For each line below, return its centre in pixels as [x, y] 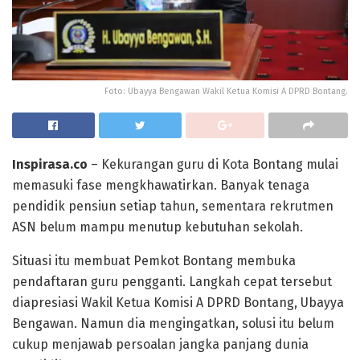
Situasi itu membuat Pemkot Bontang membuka [154, 261]
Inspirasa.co [50, 165]
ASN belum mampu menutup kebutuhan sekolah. [157, 227]
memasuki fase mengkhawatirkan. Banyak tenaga [161, 186]
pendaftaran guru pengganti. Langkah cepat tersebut [172, 282]
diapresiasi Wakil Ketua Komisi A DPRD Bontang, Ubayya [178, 303]
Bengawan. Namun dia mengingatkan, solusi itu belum [173, 324]
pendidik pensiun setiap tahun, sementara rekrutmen [173, 207]
